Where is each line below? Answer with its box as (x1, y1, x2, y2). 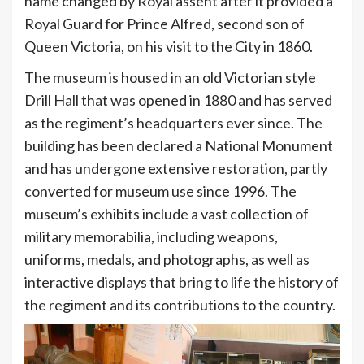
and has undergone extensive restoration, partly (24, 158, 327, 177)
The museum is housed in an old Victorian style (24, 67, 316, 86)
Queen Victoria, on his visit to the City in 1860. (24, 37, 313, 55)
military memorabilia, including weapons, (24, 227, 278, 245)
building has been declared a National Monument (24, 136, 333, 154)
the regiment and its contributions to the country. (24, 295, 336, 314)
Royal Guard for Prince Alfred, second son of (24, 14, 305, 32)
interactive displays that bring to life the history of (24, 272, 339, 291)
